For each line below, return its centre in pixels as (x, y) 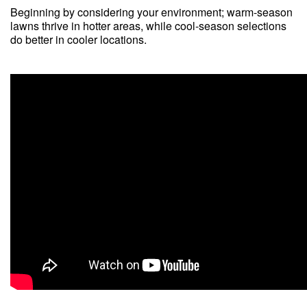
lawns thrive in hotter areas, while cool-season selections (148, 25)
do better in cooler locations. (78, 39)
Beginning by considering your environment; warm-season (151, 12)
